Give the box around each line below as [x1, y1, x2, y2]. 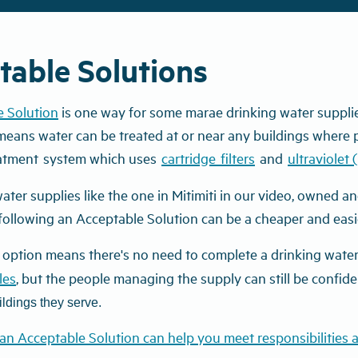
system [43, 149, 86, 167]
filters [221, 149, 255, 167]
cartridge [161, 149, 216, 167]
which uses [89, 149, 157, 167]
